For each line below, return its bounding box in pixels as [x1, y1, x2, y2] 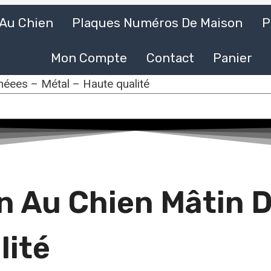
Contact [146, 50, 194, 65]
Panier [213, 50, 252, 65]
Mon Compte [51, 50, 127, 65]
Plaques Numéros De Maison [72, 15, 243, 30]
